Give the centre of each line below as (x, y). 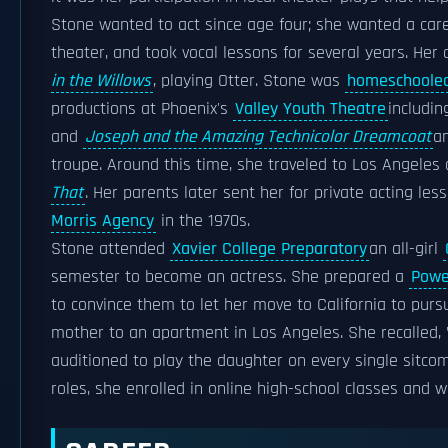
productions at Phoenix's (142, 109)
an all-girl (406, 249)
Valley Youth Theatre (310, 109)
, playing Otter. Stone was (249, 81)
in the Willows (101, 81)
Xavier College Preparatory (269, 249)
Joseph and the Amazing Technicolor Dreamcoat (258, 137)
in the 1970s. (203, 221)
